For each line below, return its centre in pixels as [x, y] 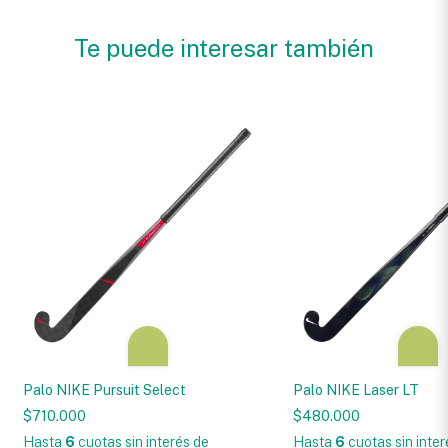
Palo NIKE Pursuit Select [105, 389]
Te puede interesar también [224, 48]
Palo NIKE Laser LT [356, 389]
